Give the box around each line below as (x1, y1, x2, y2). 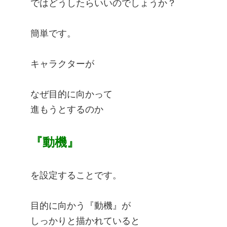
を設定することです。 (30, 170, 122, 181)
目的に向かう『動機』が (30, 201, 131, 211)
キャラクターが (30, 59, 94, 69)
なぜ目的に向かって (30, 89, 112, 100)
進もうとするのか (30, 104, 103, 115)
